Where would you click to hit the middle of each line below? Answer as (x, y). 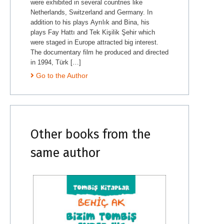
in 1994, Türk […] (56, 62)
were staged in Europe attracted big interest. (94, 42)
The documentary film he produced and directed (99, 52)
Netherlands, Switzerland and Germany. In (91, 12)
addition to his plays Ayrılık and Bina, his (90, 22)
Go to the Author (62, 75)
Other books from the (90, 134)
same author (65, 153)
